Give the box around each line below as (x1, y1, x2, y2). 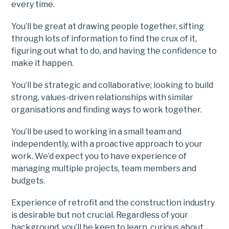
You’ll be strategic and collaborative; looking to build (11, 80, 214, 90)
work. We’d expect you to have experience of (11, 151, 187, 162)
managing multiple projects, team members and (11, 164, 197, 174)
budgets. (11, 176, 45, 186)
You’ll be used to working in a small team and (11, 127, 182, 137)
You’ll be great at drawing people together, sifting (11, 21, 204, 31)
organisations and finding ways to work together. (11, 104, 202, 114)
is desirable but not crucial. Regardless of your (11, 210, 189, 220)
